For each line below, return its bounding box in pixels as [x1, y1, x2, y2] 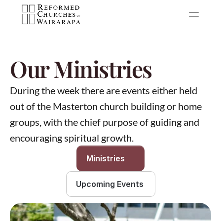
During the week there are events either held [10, 84, 197, 96]
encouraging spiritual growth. [10, 132, 134, 144]
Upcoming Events [75, 179, 146, 189]
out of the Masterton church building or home [10, 100, 202, 112]
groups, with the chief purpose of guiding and [10, 116, 199, 128]
